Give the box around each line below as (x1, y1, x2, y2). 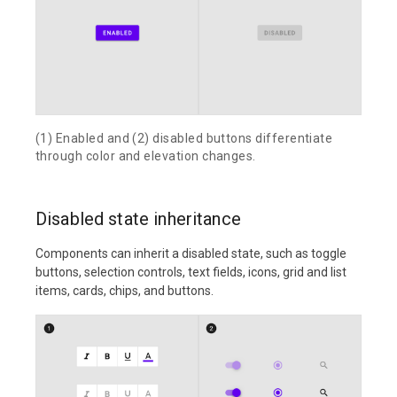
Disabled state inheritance (35, 207, 241, 230)
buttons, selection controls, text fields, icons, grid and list (35, 264, 346, 279)
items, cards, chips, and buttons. (35, 283, 214, 298)
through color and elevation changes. (35, 148, 256, 163)
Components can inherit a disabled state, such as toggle (35, 245, 346, 261)
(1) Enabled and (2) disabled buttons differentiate (35, 130, 333, 145)
